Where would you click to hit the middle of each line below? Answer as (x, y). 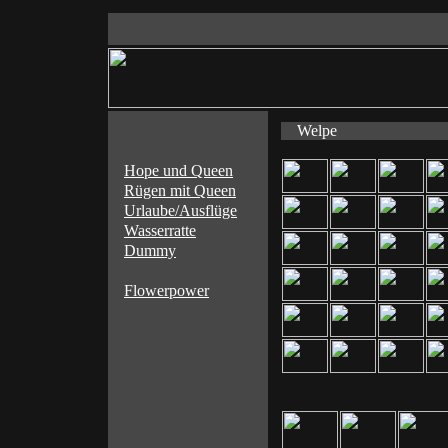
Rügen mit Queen (180, 190)
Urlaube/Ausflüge (180, 210)
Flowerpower (166, 290)
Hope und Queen (178, 170)
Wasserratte (160, 230)
